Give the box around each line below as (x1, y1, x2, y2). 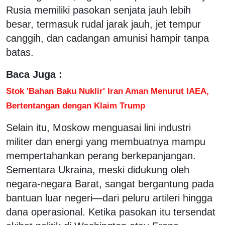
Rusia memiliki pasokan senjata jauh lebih (6, 4, 191, 16)
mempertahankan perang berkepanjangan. (6, 150, 196, 161)
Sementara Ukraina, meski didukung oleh (6, 164, 189, 175)
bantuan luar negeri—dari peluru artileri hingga (6, 192, 212, 203)
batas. (6, 46, 34, 58)
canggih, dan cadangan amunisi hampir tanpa (6, 32, 209, 44)
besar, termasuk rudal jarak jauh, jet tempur (6, 18, 201, 30)
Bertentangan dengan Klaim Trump (6, 100, 145, 110)
